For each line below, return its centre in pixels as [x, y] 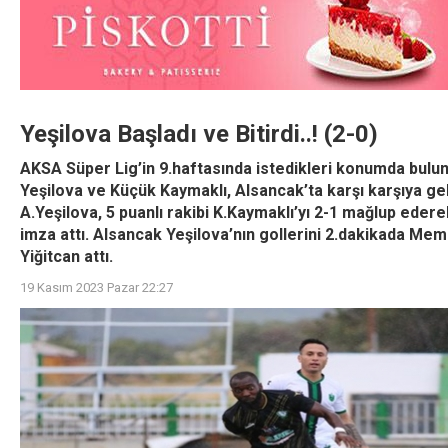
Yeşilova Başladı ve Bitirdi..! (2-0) [199, 134]
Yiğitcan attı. [66, 256]
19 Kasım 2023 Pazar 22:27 [96, 287]
